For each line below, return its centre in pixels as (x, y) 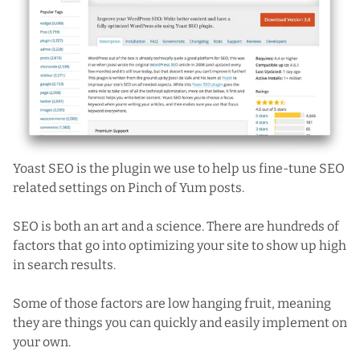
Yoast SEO (43, 169)
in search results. (64, 265)
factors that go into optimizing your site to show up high (180, 246)
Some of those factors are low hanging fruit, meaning (172, 304)
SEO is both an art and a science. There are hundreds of (176, 227)
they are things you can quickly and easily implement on (180, 323)
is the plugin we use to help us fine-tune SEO (209, 169)
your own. (42, 342)
